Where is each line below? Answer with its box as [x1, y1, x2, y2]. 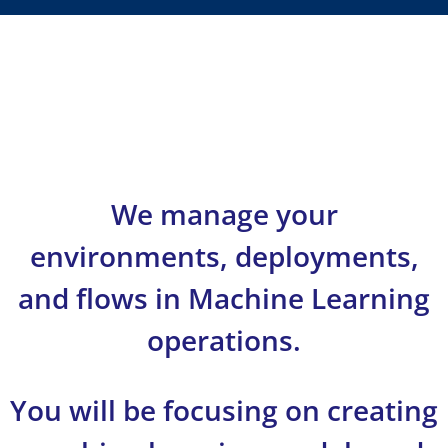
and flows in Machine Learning [18, 279, 430, 317]
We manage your [110, 195, 338, 233]
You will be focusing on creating [10, 391, 438, 429]
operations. [147, 321, 301, 359]
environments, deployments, [29, 237, 419, 275]
